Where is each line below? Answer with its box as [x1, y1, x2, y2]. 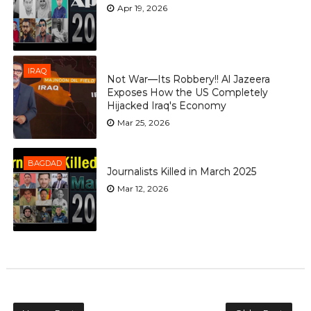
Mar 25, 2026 [117, 117, 169, 128]
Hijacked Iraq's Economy [106, 99, 226, 112]
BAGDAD [27, 158, 62, 168]
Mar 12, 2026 [117, 183, 168, 194]
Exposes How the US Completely [106, 86, 268, 99]
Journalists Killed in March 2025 [106, 165, 256, 178]
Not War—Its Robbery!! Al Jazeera [106, 73, 270, 86]
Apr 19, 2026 [117, 3, 167, 14]
